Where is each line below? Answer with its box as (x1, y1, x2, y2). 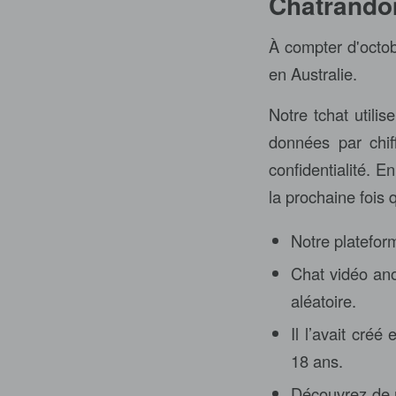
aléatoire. (291, 288, 357, 312)
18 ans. (291, 348, 344, 372)
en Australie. (269, 61, 357, 85)
